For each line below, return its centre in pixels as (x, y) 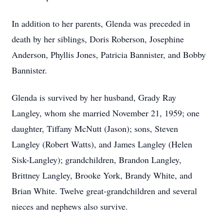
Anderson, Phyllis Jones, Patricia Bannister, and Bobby (109, 54)
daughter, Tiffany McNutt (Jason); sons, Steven (95, 128)
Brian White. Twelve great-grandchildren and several (104, 191)
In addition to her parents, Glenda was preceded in (101, 23)
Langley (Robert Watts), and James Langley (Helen (102, 144)
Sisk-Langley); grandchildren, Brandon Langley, (97, 160)
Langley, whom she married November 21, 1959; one (106, 113)
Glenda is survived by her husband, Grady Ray (94, 97)
